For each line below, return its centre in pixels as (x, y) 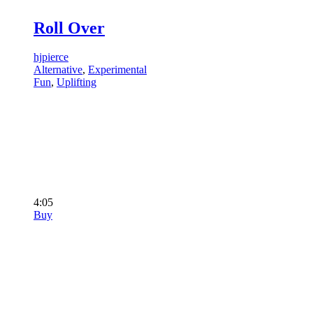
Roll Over (69, 28)
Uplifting (77, 82)
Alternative (58, 70)
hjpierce (51, 57)
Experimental (117, 70)
